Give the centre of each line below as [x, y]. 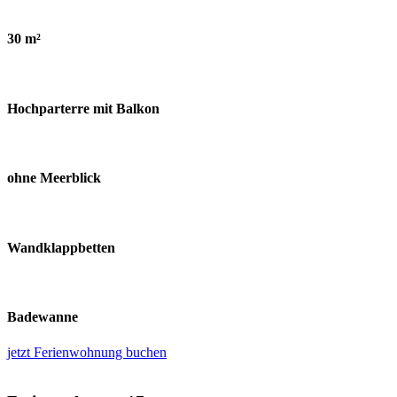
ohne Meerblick [54, 178]
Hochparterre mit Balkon [83, 108]
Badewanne [43, 317]
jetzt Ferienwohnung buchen [87, 352]
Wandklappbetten [61, 247]
